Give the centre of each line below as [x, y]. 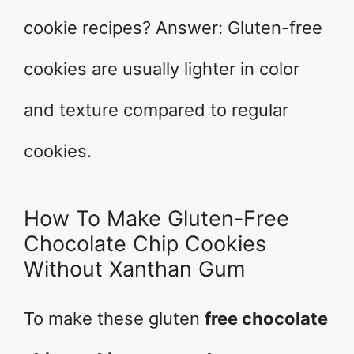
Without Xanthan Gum [134, 269]
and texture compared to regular [156, 110]
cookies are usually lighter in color [162, 69]
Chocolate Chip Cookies [145, 244]
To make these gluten [114, 319]
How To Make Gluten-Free [156, 219]
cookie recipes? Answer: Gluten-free [173, 28]
